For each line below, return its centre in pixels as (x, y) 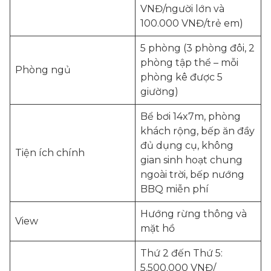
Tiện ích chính (50, 153)
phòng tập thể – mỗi (189, 63)
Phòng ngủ (43, 70)
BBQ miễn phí (175, 189)
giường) (159, 92)
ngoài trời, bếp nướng (192, 175)
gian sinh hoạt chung (191, 160)
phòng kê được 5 (181, 77)
